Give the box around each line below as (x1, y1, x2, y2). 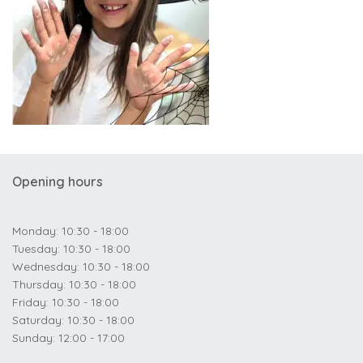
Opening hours (12, 173, 103, 190)
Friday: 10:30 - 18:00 (12, 295, 119, 310)
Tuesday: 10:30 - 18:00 (12, 241, 130, 256)
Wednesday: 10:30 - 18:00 (12, 259, 150, 274)
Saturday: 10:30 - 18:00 (12, 313, 135, 327)
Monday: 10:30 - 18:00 (12, 224, 129, 238)
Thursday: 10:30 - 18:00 (12, 277, 136, 292)
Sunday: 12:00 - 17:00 (12, 331, 125, 345)
